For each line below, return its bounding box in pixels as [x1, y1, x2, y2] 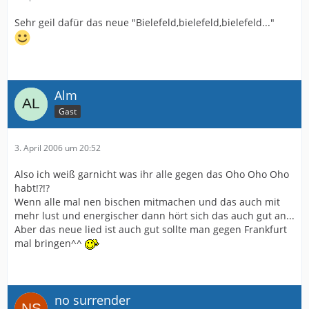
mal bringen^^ [14, 237, 85, 250]
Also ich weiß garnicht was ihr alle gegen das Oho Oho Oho [14, 168, 289, 181]
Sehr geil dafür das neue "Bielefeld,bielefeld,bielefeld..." [14, 16, 275, 29]
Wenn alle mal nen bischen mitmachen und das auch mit [14, 195, 280, 208]
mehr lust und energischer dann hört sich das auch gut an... [14, 209, 295, 222]
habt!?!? [14, 181, 50, 195]
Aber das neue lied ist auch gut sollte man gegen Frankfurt [14, 223, 287, 236]
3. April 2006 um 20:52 [14, 142, 101, 154]
